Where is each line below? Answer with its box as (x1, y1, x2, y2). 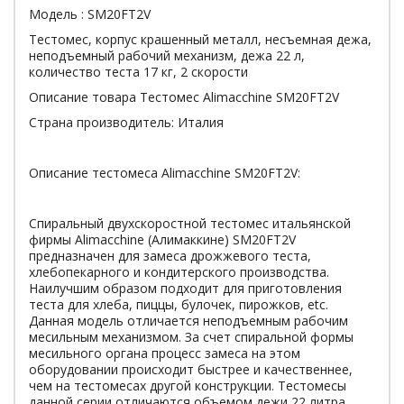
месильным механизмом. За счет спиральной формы (29, 328, 353, 345)
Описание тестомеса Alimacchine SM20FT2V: (29, 164, 300, 181)
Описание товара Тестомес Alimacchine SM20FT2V (29, 88, 339, 106)
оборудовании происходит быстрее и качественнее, (29, 361, 353, 378)
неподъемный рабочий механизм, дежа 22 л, (29, 47, 305, 64)
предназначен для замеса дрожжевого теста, (29, 247, 311, 264)
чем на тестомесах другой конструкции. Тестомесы (29, 377, 346, 394)
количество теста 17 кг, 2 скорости (29, 63, 248, 80)
